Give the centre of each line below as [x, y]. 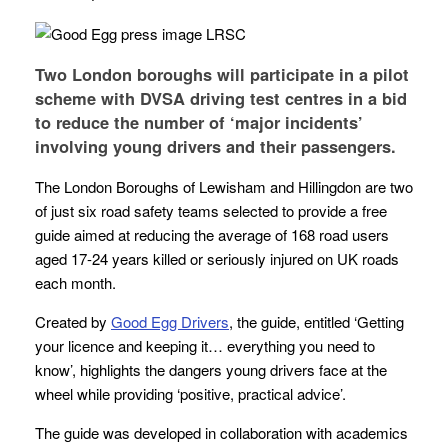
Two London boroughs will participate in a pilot [222, 74]
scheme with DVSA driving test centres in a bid [221, 98]
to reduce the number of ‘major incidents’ [199, 122]
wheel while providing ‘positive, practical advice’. [190, 393]
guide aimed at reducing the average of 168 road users [212, 234]
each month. [75, 282]
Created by [73, 321]
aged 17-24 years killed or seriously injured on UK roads [217, 258]
